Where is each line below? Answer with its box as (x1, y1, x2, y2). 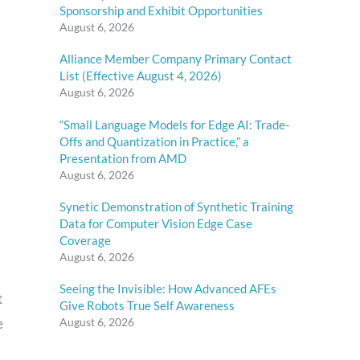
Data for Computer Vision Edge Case (59, 215, 252, 231)
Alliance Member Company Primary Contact (59, 51, 292, 67)
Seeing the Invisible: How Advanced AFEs (59, 281, 276, 297)
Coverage (59, 232, 111, 247)
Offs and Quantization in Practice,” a (59, 133, 249, 149)
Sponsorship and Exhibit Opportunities (59, 2, 263, 18)
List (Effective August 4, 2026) (59, 68, 222, 84)
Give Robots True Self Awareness (59, 298, 235, 313)
